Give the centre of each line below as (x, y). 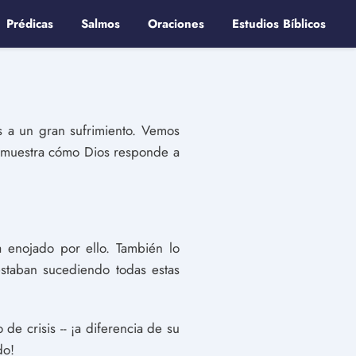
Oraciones (176, 24)
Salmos (101, 24)
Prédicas (30, 24)
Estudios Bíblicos (279, 24)
